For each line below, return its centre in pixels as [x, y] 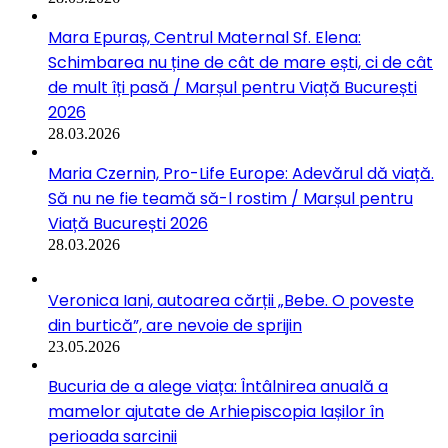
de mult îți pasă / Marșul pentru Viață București [232, 87]
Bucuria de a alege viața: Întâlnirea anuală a [218, 386]
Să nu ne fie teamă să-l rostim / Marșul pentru [230, 198]
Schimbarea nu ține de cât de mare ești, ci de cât [240, 62]
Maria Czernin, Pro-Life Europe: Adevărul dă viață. [241, 173]
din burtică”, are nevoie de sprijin [175, 325]
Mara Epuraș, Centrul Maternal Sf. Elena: [204, 37]
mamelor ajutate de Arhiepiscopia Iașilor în [216, 411]
